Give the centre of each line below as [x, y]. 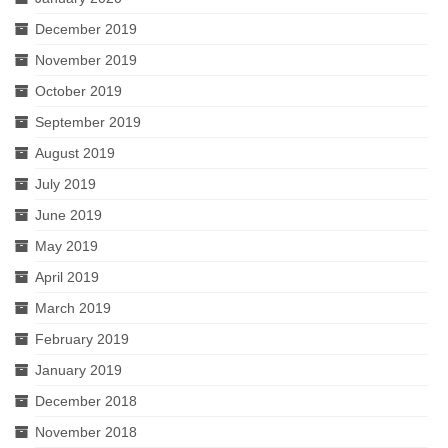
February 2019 [82, 339]
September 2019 [88, 122]
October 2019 [78, 91]
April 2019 [67, 277]
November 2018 [86, 432]
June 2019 [68, 215]
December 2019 [86, 29]
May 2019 [66, 246]
